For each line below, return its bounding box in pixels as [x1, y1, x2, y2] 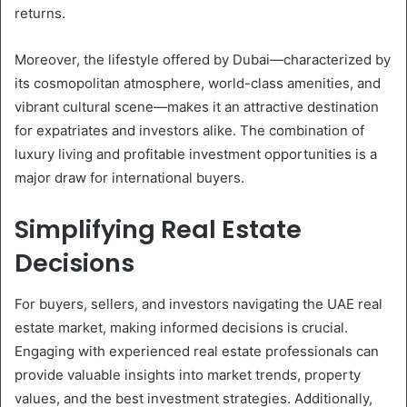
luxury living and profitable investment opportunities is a [15, 145, 377, 164]
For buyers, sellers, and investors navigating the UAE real [15, 294, 382, 313]
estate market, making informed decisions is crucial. [15, 318, 348, 336]
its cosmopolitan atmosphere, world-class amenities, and [15, 74, 381, 93]
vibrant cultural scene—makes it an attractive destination [15, 98, 379, 116]
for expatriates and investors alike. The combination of [15, 122, 364, 140]
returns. [15, 5, 65, 23]
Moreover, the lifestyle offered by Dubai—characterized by [15, 51, 391, 69]
